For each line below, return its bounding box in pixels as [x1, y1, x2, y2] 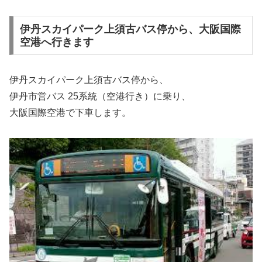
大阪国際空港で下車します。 [9, 108, 131, 118]
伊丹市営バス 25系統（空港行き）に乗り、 [9, 91, 191, 102]
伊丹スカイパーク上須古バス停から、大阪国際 [19, 23, 241, 35]
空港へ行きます [19, 36, 94, 48]
